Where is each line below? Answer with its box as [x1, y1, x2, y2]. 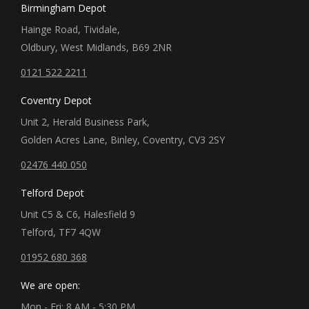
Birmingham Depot [21, 1, 106, 15]
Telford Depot [21, 186, 84, 200]
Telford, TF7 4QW [21, 226, 101, 239]
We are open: [21, 279, 80, 292]
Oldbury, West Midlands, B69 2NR [21, 41, 172, 54]
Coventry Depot [21, 94, 92, 108]
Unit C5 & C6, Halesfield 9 [21, 208, 135, 221]
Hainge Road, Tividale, [21, 23, 120, 37]
